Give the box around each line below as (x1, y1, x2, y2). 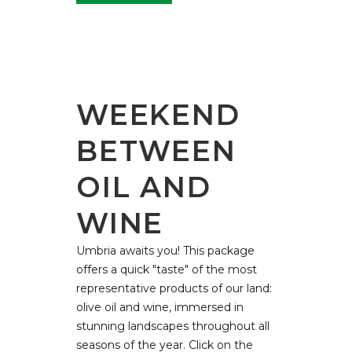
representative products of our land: (76, 280, 272, 295)
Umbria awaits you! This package (76, 243, 255, 258)
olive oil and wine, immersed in (76, 299, 244, 314)
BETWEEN (76, 133, 236, 168)
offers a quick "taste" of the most (76, 262, 257, 277)
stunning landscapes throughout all (76, 318, 269, 333)
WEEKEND (76, 97, 240, 132)
